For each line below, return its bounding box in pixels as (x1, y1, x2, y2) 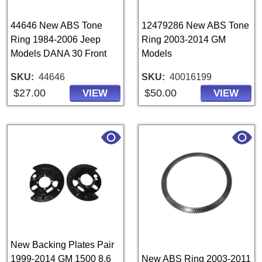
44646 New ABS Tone (11, 20, 102, 30)
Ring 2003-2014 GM (142, 35, 226, 44)
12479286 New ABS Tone (142, 20, 249, 30)
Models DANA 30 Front (11, 49, 106, 58)
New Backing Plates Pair (11, 240, 114, 250)
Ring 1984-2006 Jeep (11, 35, 101, 44)
